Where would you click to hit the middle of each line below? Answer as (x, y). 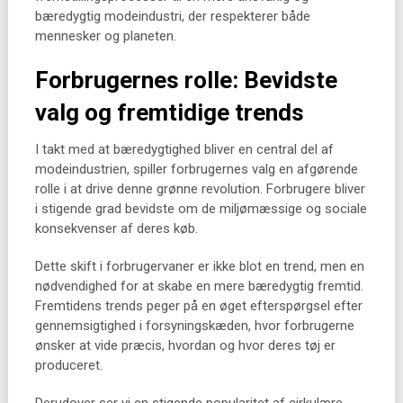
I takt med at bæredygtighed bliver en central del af (184, 149)
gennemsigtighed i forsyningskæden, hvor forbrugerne (194, 326)
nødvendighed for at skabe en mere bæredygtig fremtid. (199, 286)
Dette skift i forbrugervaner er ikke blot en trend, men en (199, 266)
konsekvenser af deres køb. (116, 228)
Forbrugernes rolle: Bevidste (186, 80)
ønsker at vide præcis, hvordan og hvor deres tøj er (185, 345)
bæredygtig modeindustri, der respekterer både (172, 16)
